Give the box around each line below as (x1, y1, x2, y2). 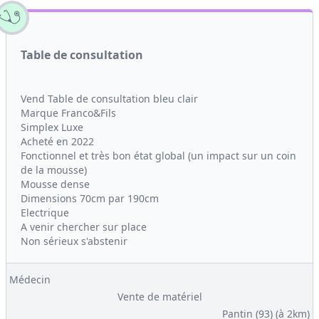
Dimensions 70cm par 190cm (21, 192, 159, 205)
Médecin (9, 273, 51, 286)
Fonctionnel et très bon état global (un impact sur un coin (21, 149, 296, 162)
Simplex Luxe (21, 120, 83, 134)
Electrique (21, 206, 69, 219)
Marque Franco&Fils (21, 106, 116, 120)
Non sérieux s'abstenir (21, 234, 127, 248)
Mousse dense (21, 177, 90, 191)
